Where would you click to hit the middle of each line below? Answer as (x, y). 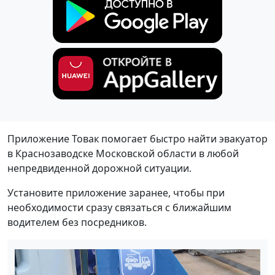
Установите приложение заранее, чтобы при (116, 193)
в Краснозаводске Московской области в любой (123, 154)
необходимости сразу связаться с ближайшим (119, 208)
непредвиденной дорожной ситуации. (99, 168)
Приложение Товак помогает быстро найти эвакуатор (137, 139)
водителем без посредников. (77, 223)
